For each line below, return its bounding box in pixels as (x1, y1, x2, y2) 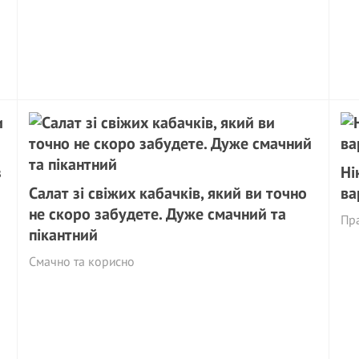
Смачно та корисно (29, 253, 135, 269)
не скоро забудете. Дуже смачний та (29, 204, 287, 224)
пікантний (29, 224, 99, 245)
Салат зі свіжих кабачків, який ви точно (29, 183, 308, 204)
